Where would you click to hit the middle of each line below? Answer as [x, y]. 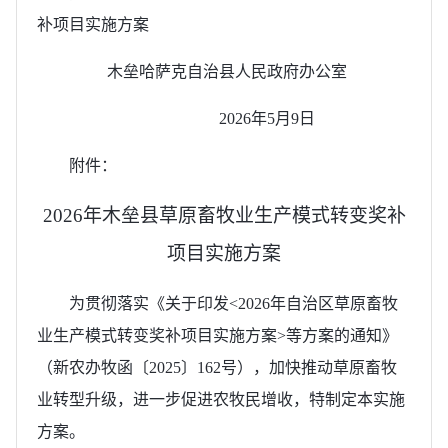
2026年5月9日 [269, 118]
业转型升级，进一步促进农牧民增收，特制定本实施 [221, 399]
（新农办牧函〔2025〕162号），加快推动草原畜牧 [217, 367]
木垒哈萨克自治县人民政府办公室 [259, 71]
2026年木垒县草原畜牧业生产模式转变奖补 [224, 215]
